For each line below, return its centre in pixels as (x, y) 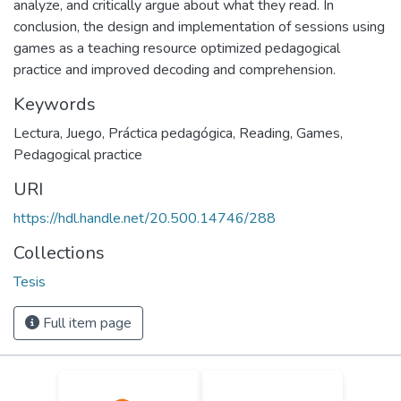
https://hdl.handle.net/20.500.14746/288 (145, 218)
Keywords (55, 104)
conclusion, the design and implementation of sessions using (199, 27)
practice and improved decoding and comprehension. (175, 70)
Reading (264, 133)
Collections (59, 253)
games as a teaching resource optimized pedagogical (177, 48)
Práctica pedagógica (171, 133)
